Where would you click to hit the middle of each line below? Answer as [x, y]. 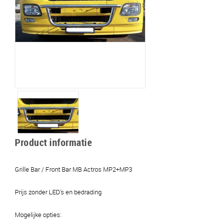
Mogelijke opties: [38, 215]
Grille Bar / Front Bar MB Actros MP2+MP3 [74, 169]
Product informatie [53, 142]
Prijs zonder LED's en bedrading [58, 192]
